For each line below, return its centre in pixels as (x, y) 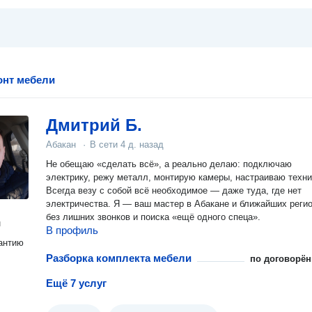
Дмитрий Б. (94, 125)
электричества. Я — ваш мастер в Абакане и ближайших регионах (84, 204)
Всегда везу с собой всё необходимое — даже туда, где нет (174, 190)
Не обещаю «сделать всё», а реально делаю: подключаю (169, 164)
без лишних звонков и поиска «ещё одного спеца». (153, 217)
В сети (105, 145)
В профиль (72, 230)
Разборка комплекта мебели (119, 258)
